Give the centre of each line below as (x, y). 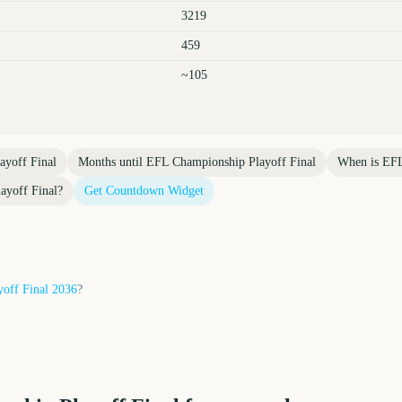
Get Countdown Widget (144, 191)
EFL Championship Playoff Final (231, 162)
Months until (112, 162)
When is (360, 162)
